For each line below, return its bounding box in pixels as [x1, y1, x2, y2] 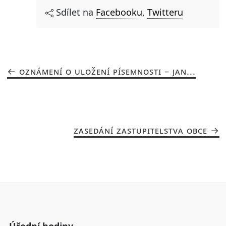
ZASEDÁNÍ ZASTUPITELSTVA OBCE [73, 124, 207, 137]
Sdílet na [53, 6, 96, 19]
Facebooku [96, 6, 142, 19]
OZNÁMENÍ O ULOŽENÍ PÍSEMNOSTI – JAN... [19, 65, 196, 78]
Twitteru [147, 6, 183, 19]
